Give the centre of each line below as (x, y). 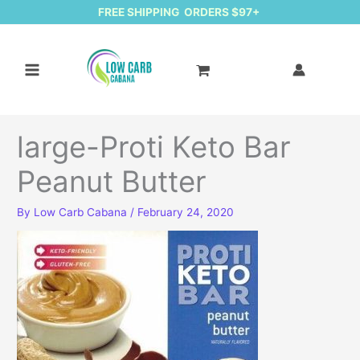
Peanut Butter (112, 181)
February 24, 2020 (186, 212)
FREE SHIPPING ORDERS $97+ (180, 12)
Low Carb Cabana (82, 212)
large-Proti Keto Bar (154, 147)
